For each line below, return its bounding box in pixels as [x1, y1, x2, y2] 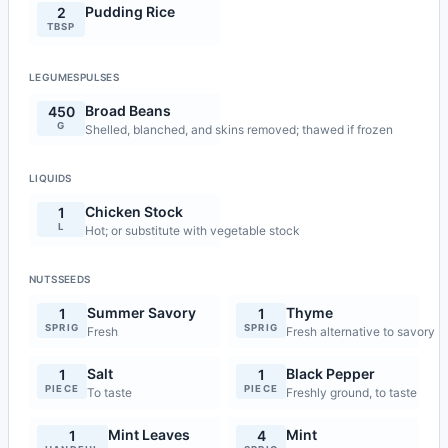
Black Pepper [286, 365, 376, 382]
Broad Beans [85, 102, 171, 119]
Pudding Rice [85, 3, 175, 20]
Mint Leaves [107, 426, 190, 443]
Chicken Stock [85, 203, 183, 220]
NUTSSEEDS [29, 273, 91, 285]
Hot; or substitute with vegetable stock [85, 223, 300, 238]
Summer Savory [87, 304, 197, 321]
